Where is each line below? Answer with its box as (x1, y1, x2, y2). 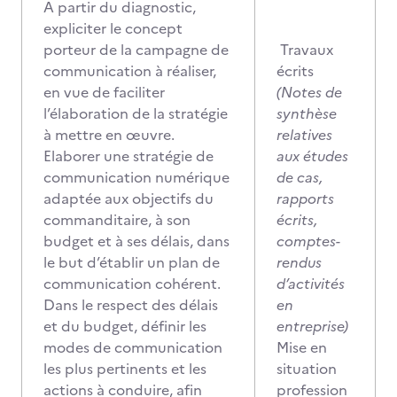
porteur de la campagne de (43, 39, 229, 60)
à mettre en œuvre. (43, 124, 175, 145)
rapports (276, 188, 334, 209)
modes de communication (43, 337, 222, 358)
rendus (276, 252, 322, 273)
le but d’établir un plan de (43, 252, 220, 273)
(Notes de (276, 82, 342, 103)
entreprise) (276, 315, 348, 337)
